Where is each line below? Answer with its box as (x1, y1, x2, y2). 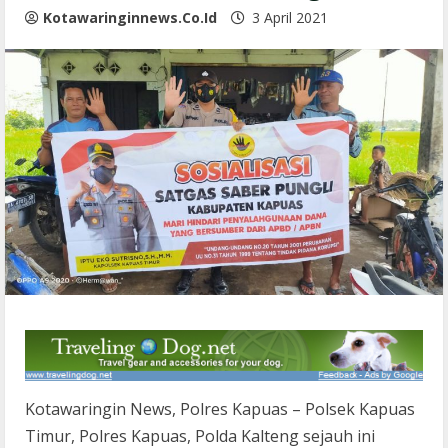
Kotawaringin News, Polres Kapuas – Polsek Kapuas (25, 398, 415, 421)
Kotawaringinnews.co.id (43, 7, 217, 27)
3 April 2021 (248, 7, 332, 27)
